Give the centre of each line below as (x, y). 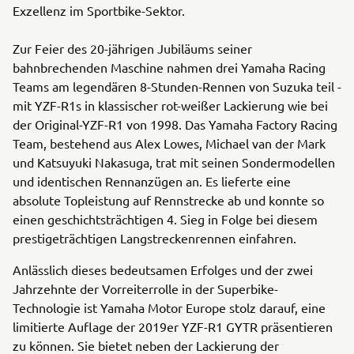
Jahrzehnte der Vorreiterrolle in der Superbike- (145, 288)
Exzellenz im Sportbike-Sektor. (99, 10)
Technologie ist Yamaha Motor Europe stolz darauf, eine (169, 307)
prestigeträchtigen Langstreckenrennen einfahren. (154, 238)
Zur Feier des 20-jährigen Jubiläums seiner (132, 48)
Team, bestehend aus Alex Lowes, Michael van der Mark (169, 143)
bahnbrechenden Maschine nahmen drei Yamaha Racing (169, 67)
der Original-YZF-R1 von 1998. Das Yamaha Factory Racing (175, 124)
